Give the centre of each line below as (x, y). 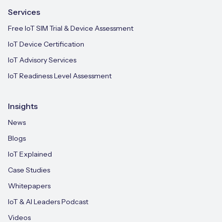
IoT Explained (30, 154)
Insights (23, 106)
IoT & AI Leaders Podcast (48, 202)
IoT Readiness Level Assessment (60, 76)
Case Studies (29, 170)
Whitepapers (29, 186)
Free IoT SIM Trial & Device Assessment (71, 28)
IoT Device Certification (46, 44)
